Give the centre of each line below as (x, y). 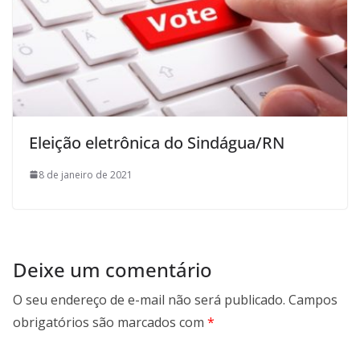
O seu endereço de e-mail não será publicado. (149, 299)
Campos (313, 299)
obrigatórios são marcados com (110, 322)
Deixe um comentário (112, 269)
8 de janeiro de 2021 (86, 174)
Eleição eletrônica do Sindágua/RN (157, 142)
